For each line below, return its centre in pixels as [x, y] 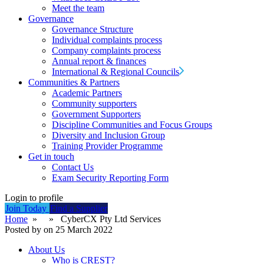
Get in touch [51, 156]
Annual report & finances [99, 61]
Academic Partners [87, 93]
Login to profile [34, 198]
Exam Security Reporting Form [110, 178]
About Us [47, 250]
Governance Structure [93, 29]
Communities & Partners [74, 82]
